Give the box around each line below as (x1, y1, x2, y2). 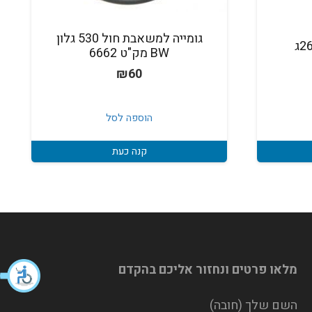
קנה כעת (111, 144, 147, 159)
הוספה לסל (106, 110, 153, 125)
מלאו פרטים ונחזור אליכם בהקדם (118, 260, 298, 280)
